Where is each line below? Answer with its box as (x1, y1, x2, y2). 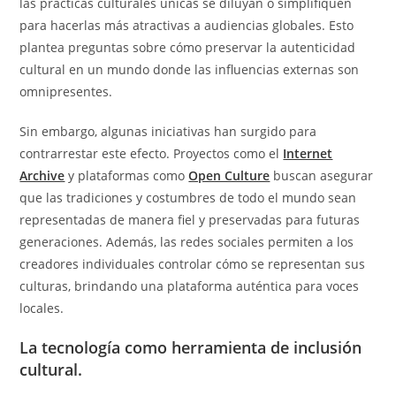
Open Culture (188, 167, 270, 185)
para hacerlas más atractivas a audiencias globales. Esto (19, 17, 354, 34)
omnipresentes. (19, 83, 113, 101)
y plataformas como (65, 167, 189, 185)
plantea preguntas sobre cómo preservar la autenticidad (19, 39, 356, 57)
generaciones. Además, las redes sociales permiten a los (19, 233, 354, 251)
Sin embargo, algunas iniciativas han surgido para (19, 123, 317, 141)
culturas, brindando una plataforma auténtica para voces (19, 278, 360, 295)
